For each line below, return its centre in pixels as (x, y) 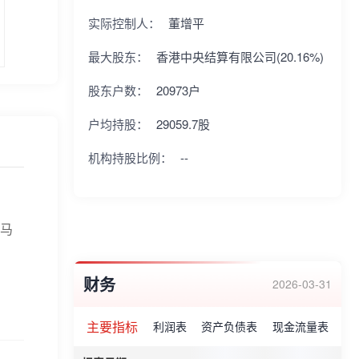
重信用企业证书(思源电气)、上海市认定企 (203, 14)
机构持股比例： (130, 157)
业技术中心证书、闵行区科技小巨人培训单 (205, 40)
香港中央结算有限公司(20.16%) (240, 56)
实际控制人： (124, 23)
